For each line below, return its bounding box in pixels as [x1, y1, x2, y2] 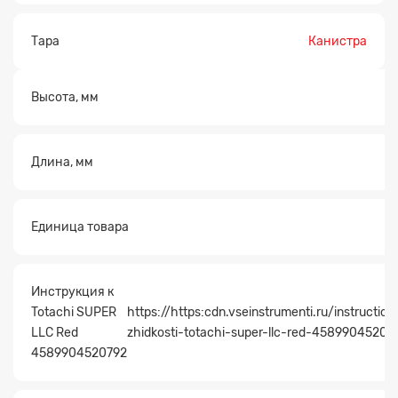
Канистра [308, 33, 367, 49]
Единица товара [31, 219, 129, 235]
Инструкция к [31, 283, 114, 299]
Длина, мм [31, 154, 93, 170]
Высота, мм [31, 89, 99, 105]
